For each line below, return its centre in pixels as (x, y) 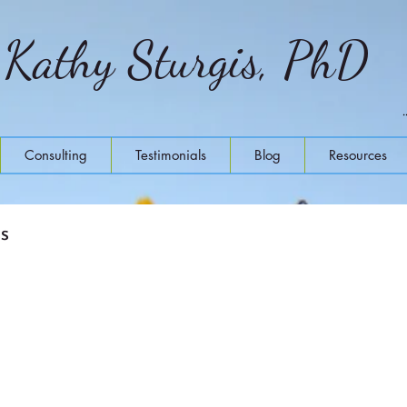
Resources (358, 155)
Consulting (56, 155)
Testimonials (171, 155)
